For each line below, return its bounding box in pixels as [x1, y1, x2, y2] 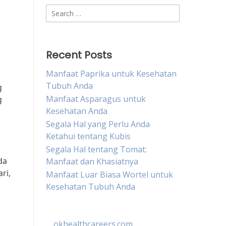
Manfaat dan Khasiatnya [46, 156, 138, 167]
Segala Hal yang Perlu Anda [46, 119, 150, 130]
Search [45, 5, 71, 16]
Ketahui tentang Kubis [46, 131, 131, 142]
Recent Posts [46, 48, 112, 62]
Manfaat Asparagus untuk [46, 93, 146, 104]
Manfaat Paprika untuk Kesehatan [46, 68, 177, 79]
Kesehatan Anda [46, 105, 107, 117]
